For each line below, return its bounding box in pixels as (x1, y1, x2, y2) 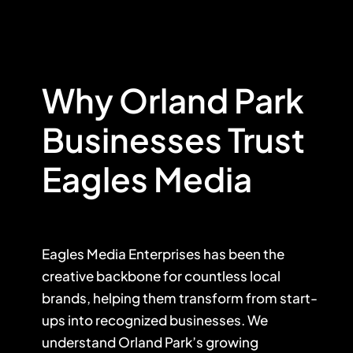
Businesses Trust (41, 117, 305, 160)
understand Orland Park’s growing (41, 333, 258, 351)
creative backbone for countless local (41, 267, 281, 285)
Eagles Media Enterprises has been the (41, 245, 284, 263)
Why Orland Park (41, 78, 304, 121)
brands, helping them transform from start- (41, 289, 318, 307)
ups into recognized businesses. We (41, 311, 268, 329)
